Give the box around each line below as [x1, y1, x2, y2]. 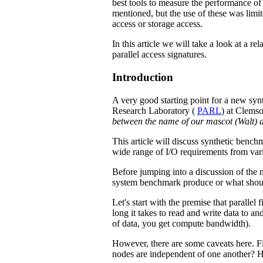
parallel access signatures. [112, 49, 207, 60]
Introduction [112, 70, 173, 83]
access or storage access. [112, 19, 203, 29]
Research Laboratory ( [112, 105, 197, 116]
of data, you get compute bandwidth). [112, 218, 251, 228]
